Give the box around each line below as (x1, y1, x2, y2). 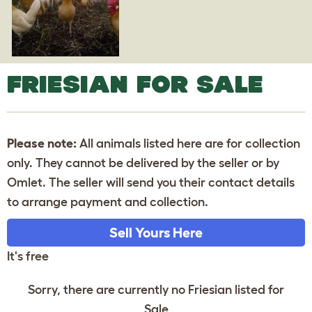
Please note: (7, 136, 77, 150)
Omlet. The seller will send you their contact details (7, 175, 295, 189)
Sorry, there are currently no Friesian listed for (28, 282, 284, 297)
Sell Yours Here (109, 224, 203, 240)
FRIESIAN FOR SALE (7, 70, 263, 97)
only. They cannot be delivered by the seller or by (7, 155, 279, 170)
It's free (7, 249, 49, 263)
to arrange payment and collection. (7, 194, 208, 209)
